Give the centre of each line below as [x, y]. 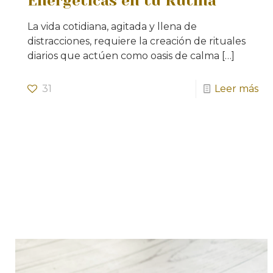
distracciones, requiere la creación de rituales [137, 41]
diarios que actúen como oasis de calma [124, 55]
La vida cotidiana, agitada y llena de [112, 26]
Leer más [236, 88]
